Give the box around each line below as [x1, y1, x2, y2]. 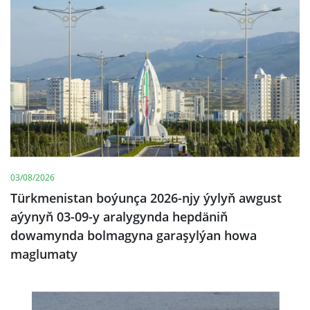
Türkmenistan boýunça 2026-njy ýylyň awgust [10, 190, 282, 206]
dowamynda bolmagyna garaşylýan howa [10, 227, 257, 244]
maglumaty [10, 246, 77, 262]
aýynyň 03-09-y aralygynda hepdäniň [10, 208, 228, 225]
